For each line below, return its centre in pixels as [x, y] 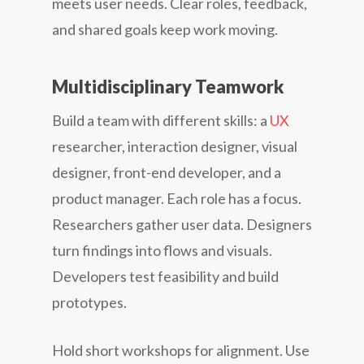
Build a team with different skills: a [161, 120]
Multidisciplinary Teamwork [168, 86]
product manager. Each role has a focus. [177, 198]
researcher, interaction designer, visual [175, 146]
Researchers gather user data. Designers [182, 224]
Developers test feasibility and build [165, 276]
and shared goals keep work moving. [165, 29]
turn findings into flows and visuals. [162, 250]
